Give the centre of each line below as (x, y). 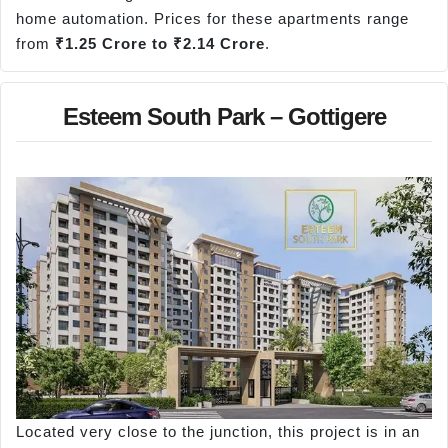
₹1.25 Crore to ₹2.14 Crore (160, 44)
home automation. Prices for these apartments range (212, 19)
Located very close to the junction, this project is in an (218, 432)
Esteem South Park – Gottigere (224, 116)
